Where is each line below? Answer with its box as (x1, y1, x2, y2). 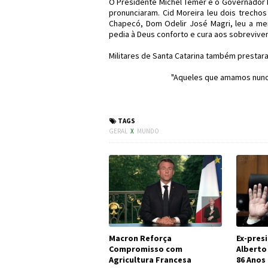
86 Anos (236, 254, 266, 265)
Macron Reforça (109, 233, 172, 243)
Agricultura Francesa (109, 254, 191, 265)
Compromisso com (109, 243, 182, 254)
